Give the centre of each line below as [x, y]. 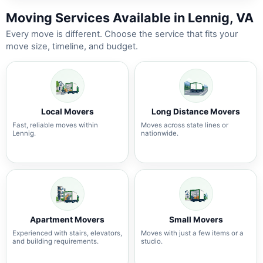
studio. [152, 242]
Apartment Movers [67, 220]
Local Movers [67, 112]
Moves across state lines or [185, 125]
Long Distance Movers [196, 112]
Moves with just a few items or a [192, 233]
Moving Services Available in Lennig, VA [130, 18]
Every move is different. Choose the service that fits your [122, 34]
